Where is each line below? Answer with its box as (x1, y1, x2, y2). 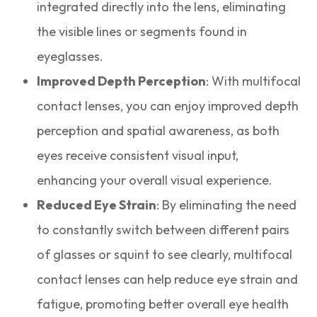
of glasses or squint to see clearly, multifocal (37, 246, 293, 263)
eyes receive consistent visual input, (37, 147, 239, 164)
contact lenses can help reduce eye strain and (37, 271, 299, 288)
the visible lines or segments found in (37, 23, 248, 40)
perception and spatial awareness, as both (37, 122, 280, 139)
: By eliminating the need (156, 197, 297, 214)
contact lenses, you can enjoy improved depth (37, 98, 299, 115)
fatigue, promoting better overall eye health (37, 296, 289, 313)
